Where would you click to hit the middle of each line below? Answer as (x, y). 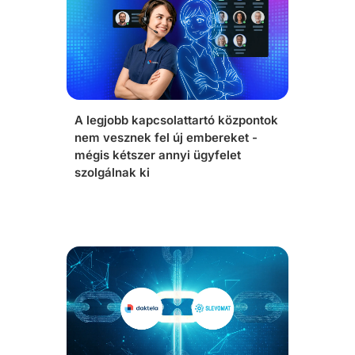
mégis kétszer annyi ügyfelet (158, 155)
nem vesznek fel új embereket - (166, 137)
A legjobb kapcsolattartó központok (176, 120)
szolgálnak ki (112, 172)
